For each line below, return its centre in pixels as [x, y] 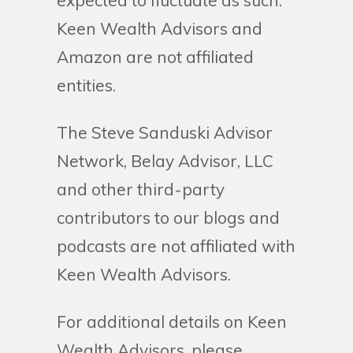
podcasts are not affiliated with [176, 246]
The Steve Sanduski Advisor [165, 132]
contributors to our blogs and [168, 217]
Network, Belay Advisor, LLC [165, 161]
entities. [88, 85]
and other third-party [141, 189]
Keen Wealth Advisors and [160, 28]
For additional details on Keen [172, 321]
